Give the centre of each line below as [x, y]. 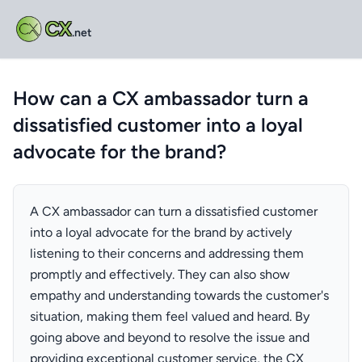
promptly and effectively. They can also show [160, 274]
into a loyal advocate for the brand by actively [161, 232]
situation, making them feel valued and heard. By [170, 316]
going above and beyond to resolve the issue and [170, 337]
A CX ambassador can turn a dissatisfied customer [174, 211]
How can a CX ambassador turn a [161, 98]
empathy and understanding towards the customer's [179, 295]
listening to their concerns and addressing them [167, 253]
